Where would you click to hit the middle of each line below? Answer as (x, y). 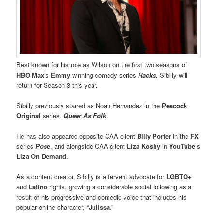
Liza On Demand (42, 156)
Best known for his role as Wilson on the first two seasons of (102, 64)
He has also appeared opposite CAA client (77, 136)
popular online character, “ (53, 207)
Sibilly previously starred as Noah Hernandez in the (89, 105)
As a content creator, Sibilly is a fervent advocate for (92, 177)
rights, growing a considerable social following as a (121, 187)
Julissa (100, 207)
